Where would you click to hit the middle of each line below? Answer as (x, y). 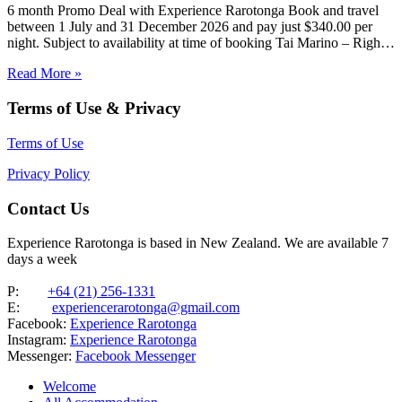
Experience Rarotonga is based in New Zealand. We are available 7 (198, 243)
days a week (42, 259)
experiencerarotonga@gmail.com (146, 308)
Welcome (70, 387)
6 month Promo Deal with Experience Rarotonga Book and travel (193, 11)
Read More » (44, 74)
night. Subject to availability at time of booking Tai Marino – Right (196, 43)
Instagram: (39, 340)
